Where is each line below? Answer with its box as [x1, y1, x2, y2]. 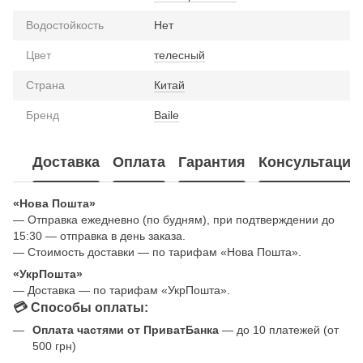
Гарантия [178, 154, 246, 171]
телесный [154, 48, 205, 62]
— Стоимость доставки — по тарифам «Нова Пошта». [13, 245, 301, 258]
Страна [26, 78, 65, 92]
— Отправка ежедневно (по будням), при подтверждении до [13, 212, 335, 226]
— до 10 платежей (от [219, 322, 339, 336]
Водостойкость [26, 18, 104, 32]
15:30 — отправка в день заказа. [13, 228, 186, 242]
